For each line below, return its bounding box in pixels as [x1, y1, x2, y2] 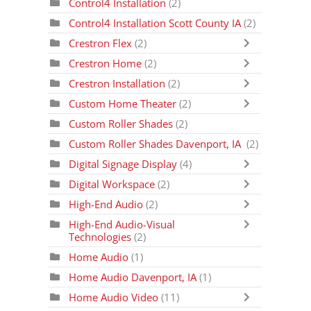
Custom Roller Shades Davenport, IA [69, 137, 244, 151]
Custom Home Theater [69, 96, 177, 110]
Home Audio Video [69, 290, 159, 304]
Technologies [69, 230, 132, 244]
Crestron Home [69, 56, 145, 70]
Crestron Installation [69, 76, 166, 90]
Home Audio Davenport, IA [69, 270, 197, 284]
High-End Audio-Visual [69, 217, 176, 231]
